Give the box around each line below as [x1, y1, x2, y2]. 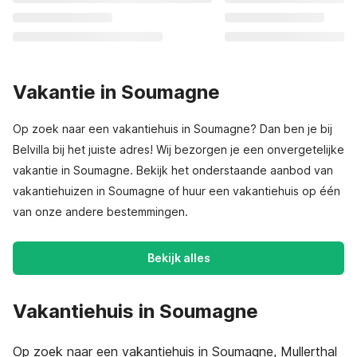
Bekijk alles [147, 251, 210, 265]
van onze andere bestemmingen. [13, 205, 188, 218]
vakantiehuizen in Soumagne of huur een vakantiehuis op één [13, 184, 340, 198]
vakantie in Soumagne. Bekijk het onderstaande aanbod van [13, 163, 333, 177]
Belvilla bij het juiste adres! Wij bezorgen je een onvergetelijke [13, 143, 344, 156]
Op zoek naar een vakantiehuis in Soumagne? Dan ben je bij [13, 122, 332, 135]
